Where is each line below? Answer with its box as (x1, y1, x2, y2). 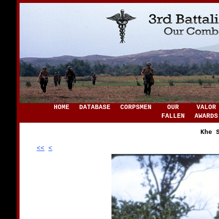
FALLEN (161, 112, 185, 120)
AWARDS (195, 112, 218, 120)
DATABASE (79, 104, 110, 111)
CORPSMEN (120, 104, 152, 111)
